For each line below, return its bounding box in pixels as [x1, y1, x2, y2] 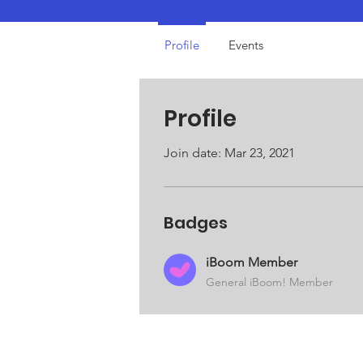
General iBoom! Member [206, 275, 333, 290]
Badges [164, 211, 228, 235]
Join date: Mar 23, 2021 [164, 145, 295, 161]
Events [228, 37, 263, 53]
